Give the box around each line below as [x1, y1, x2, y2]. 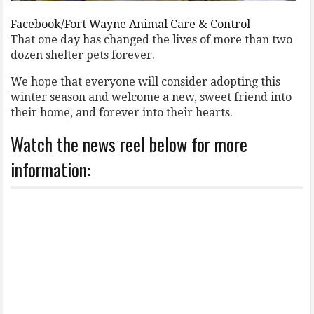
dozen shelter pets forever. [11, 48, 156, 62]
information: [11, 155, 92, 183]
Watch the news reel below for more [11, 130, 248, 158]
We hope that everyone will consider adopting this [11, 74, 281, 88]
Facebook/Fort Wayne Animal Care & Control [11, 17, 251, 31]
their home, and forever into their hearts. [11, 105, 233, 119]
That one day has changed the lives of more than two [11, 32, 293, 46]
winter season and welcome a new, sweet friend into [11, 90, 292, 104]
